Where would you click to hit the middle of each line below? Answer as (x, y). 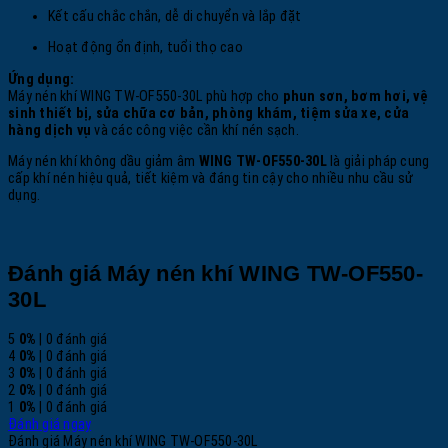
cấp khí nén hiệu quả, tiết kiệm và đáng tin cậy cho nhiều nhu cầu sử (210, 178)
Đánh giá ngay (50, 425)
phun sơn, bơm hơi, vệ (355, 96)
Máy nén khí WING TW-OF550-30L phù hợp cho (145, 96)
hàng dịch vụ (49, 130)
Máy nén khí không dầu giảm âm (103, 161)
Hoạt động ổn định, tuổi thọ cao (145, 48)
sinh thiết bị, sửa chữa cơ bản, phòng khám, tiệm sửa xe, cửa (208, 113)
